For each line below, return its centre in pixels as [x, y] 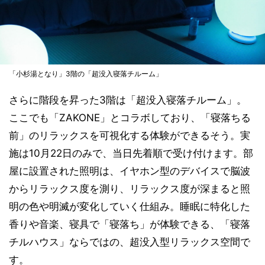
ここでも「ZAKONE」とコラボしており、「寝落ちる [130, 118]
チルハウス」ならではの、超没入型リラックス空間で [130, 242]
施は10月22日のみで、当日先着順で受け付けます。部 [131, 153]
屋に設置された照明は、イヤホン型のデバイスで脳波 [130, 171]
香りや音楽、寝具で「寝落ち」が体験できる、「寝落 [130, 224]
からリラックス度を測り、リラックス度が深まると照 [130, 189]
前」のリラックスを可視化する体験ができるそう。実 [130, 136]
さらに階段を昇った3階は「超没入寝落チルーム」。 [128, 100]
